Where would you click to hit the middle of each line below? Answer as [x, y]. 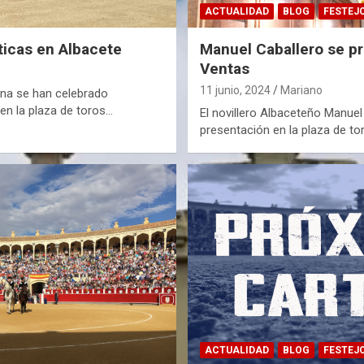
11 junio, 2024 [235, 90]
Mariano [301, 90]
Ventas [224, 68]
